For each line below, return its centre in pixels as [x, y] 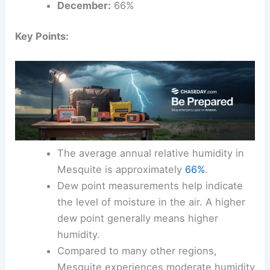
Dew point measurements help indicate [150, 185]
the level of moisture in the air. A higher [151, 202]
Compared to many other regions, [137, 250]
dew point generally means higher [137, 218]
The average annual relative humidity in [150, 153]
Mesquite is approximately [121, 169]
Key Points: [42, 36]
